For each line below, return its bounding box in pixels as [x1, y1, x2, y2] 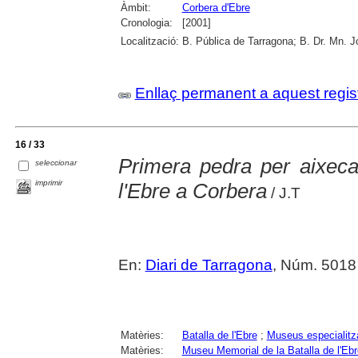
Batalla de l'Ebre [181, 328, 257, 341]
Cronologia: [120, 16, 173, 29]
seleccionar [35, 157, 78, 167]
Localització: [120, 34, 179, 47]
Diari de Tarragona [145, 256, 272, 273]
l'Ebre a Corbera [117, 178, 267, 203]
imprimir [35, 177, 63, 187]
